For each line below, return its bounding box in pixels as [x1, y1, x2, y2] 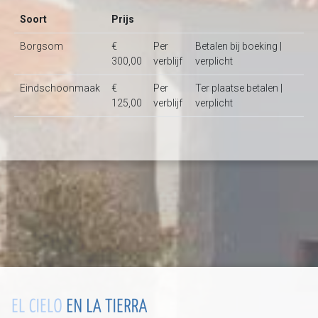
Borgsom [20, 40, 63, 52]
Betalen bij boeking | [195, 40, 282, 52]
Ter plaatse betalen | [195, 82, 283, 94]
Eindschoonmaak [20, 82, 100, 94]
